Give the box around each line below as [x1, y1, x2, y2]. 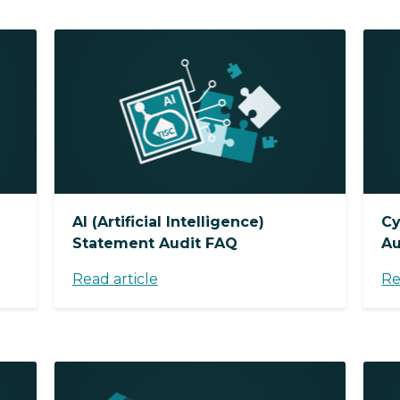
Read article [71, 270, 158, 287]
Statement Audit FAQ [71, 234, 237, 252]
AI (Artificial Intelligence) [71, 212, 264, 230]
